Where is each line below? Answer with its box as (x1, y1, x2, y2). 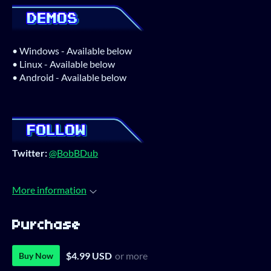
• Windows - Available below (12, 44, 132, 56)
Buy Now (19, 250, 53, 261)
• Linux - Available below (12, 57, 115, 70)
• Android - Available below (12, 71, 126, 83)
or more (115, 250, 148, 262)
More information (12, 183, 87, 195)
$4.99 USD (66, 250, 112, 262)
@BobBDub (49, 146, 98, 158)
